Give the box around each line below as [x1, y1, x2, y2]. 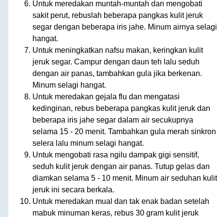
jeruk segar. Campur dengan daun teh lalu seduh [32, 57, 200, 66]
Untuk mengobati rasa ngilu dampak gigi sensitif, [32, 150, 199, 159]
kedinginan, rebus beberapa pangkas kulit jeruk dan [32, 104, 210, 112]
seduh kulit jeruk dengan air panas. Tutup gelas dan [32, 162, 210, 170]
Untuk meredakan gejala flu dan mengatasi [32, 92, 180, 101]
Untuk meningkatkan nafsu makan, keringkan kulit [32, 46, 203, 54]
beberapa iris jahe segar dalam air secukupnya [32, 115, 193, 124]
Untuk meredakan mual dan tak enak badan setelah [32, 197, 209, 205]
